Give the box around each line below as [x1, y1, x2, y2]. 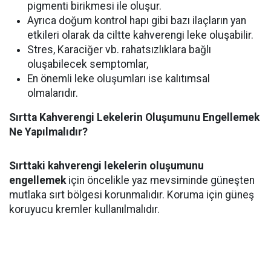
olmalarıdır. [27, 87, 78, 99]
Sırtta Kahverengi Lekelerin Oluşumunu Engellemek [9, 111, 260, 123]
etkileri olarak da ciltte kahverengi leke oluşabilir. [27, 29, 253, 41]
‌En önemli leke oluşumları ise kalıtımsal [27, 73, 210, 85]
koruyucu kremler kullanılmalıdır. [9, 203, 160, 215]
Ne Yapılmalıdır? [9, 126, 88, 138]
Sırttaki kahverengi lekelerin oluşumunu [9, 160, 204, 172]
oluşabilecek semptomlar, [27, 58, 148, 70]
